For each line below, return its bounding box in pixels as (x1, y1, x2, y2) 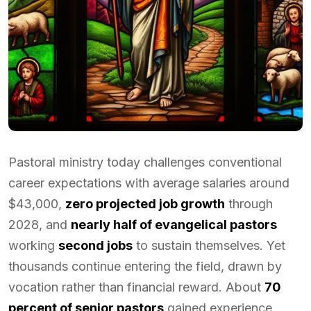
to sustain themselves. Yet (133, 238, 285, 253)
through (225, 196, 273, 211)
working (8, 238, 58, 253)
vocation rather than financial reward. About (8, 280, 264, 294)
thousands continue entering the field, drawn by (8, 259, 282, 274)
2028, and (8, 217, 71, 232)
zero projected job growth (65, 196, 225, 211)
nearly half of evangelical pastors (71, 217, 277, 232)
